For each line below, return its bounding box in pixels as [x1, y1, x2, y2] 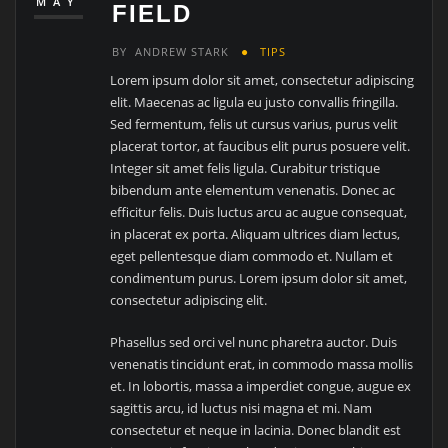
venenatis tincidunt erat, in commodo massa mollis [110, 355, 414, 374]
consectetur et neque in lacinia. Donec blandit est [110, 421, 402, 440]
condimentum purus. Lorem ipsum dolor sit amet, [110, 268, 408, 287]
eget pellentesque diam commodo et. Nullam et [110, 246, 394, 265]
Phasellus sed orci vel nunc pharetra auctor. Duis [110, 333, 398, 352]
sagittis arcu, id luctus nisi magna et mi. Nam [110, 399, 373, 418]
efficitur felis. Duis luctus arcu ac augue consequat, [110, 202, 408, 221]
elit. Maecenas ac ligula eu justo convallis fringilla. [110, 92, 399, 111]
